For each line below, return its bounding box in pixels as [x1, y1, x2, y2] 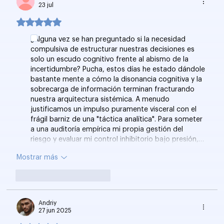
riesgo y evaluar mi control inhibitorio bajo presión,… [30, 136, 204, 143]
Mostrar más [16, 153, 58, 161]
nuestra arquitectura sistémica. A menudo [30, 96, 172, 103]
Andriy [38, 200, 57, 206]
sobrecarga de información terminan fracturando [30, 86, 197, 93]
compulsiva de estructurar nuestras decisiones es [30, 46, 197, 53]
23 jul [38, 2, 54, 8]
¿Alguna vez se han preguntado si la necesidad [30, 36, 188, 43]
